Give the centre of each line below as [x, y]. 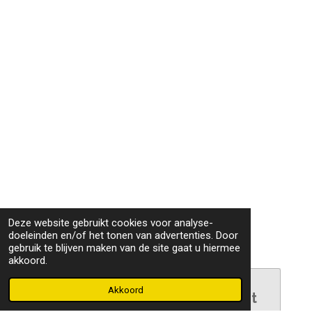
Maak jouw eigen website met [156, 298]
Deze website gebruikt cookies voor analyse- [111, 223]
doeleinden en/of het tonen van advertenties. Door [123, 235]
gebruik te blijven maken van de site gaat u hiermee [124, 248]
